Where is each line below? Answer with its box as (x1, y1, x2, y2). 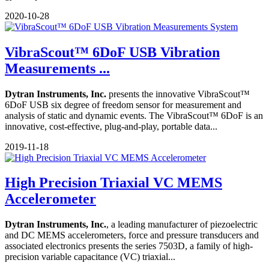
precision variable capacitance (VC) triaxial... (5, 252, 175, 262)
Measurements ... (5, 60, 110, 76)
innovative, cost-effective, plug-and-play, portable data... (5, 121, 217, 131)
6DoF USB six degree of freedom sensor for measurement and (5, 99, 241, 110)
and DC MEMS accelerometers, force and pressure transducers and (5, 230, 259, 241)
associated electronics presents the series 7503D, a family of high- (5, 241, 253, 252)
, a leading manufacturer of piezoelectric (106, 219, 258, 230)
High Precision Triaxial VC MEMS (5, 175, 222, 191)
